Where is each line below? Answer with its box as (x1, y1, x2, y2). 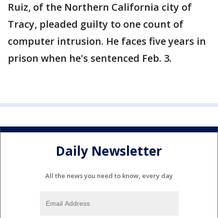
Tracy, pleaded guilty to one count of (8, 18, 183, 31)
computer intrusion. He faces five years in (8, 35, 206, 48)
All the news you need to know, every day (45, 171, 173, 181)
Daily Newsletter (56, 142, 162, 160)
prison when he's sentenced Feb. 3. (8, 52, 174, 65)
